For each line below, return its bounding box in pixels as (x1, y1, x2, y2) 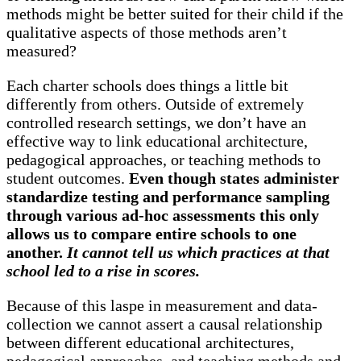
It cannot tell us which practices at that (67, 243, 330, 262)
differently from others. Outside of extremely (6, 95, 304, 114)
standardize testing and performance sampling (6, 188, 330, 206)
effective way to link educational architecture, (6, 132, 308, 151)
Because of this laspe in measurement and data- (6, 297, 317, 315)
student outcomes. (6, 169, 129, 188)
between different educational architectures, (6, 334, 294, 352)
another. (6, 243, 67, 262)
